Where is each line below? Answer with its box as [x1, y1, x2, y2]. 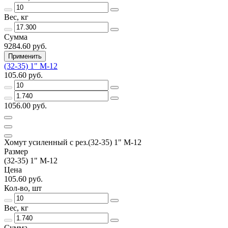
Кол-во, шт [4, 183, 42, 192]
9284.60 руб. [4, 41, 47, 50]
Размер [4, 147, 28, 156]
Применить [8, 52, 42, 60]
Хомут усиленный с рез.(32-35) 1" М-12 [4, 137, 141, 147]
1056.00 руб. [4, 101, 47, 110]
